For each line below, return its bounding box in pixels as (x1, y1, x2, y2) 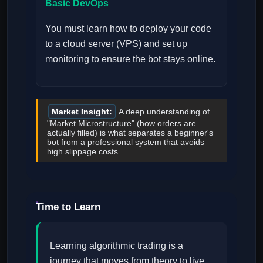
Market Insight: (52, 106, 112, 116)
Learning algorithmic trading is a (50, 240, 183, 251)
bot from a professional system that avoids (47, 137, 204, 147)
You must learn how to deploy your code (45, 23, 211, 33)
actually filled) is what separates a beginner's (47, 127, 213, 137)
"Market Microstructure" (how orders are (47, 118, 196, 128)
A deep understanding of (117, 106, 210, 116)
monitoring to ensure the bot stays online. (45, 53, 215, 64)
